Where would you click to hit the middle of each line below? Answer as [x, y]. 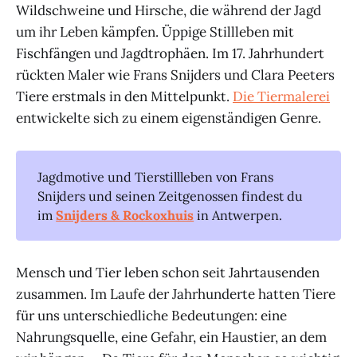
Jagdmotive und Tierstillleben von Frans [156, 177]
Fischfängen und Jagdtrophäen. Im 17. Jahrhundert [170, 53]
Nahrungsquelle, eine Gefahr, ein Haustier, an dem [171, 337]
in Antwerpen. [238, 215]
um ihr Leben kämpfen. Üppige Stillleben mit [155, 32]
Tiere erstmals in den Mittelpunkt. [124, 96]
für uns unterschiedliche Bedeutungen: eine [151, 316]
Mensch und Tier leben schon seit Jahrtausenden [168, 273]
